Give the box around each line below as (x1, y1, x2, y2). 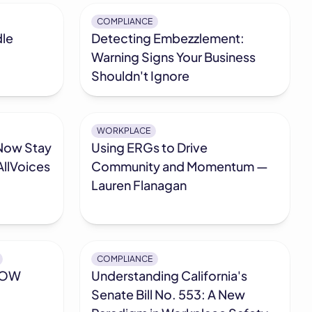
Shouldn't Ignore (91, 68, 190, 84)
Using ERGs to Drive (91, 139, 208, 156)
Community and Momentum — (91, 158, 269, 175)
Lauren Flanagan (91, 177, 187, 194)
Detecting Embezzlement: (91, 30, 245, 47)
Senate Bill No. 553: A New (91, 286, 246, 303)
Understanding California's (91, 267, 248, 284)
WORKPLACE (97, 125, 151, 136)
